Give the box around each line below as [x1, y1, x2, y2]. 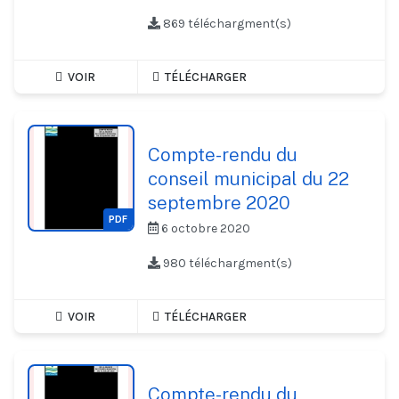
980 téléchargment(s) [160, 256, 292, 272]
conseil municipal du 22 [148, 167, 349, 191]
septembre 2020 [148, 191, 290, 215]
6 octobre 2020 [159, 221, 250, 237]
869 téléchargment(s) [160, 16, 291, 32]
